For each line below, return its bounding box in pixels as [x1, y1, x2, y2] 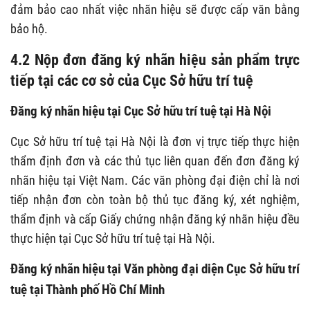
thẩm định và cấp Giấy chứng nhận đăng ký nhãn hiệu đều [10, 212, 300, 227]
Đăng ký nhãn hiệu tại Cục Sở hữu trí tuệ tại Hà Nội [10, 103, 271, 120]
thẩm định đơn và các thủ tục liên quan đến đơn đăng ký [10, 154, 300, 169]
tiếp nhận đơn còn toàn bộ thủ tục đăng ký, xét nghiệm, [10, 192, 300, 208]
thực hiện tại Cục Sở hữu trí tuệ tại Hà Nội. [10, 231, 215, 246]
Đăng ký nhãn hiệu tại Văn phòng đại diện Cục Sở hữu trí [10, 261, 300, 277]
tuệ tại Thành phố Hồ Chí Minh [10, 282, 165, 298]
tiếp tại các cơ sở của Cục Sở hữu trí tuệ [10, 71, 253, 90]
